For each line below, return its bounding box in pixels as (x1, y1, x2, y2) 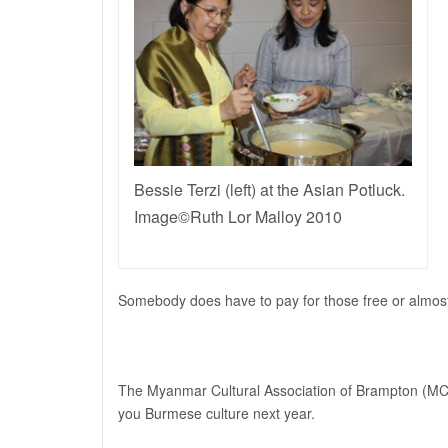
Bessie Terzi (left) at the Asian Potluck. (134, 178, 405, 202)
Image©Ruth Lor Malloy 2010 (134, 205, 342, 229)
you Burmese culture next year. (118, 403, 315, 424)
